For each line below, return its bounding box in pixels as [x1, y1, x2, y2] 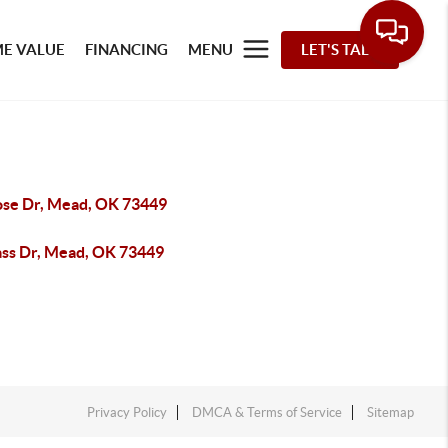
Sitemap [367, 405, 415, 420]
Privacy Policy [87, 405, 168, 420]
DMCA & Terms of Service [192, 405, 343, 420]
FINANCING [85, 41, 169, 58]
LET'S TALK [301, 41, 380, 58]
